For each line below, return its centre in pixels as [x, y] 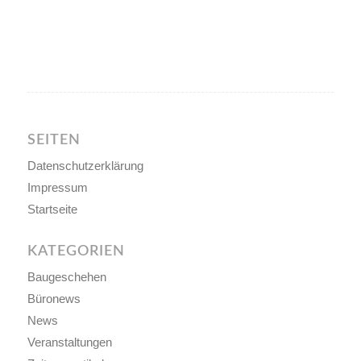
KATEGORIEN [76, 252]
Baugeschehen [66, 277]
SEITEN [54, 141]
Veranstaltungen [69, 342]
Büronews [54, 299]
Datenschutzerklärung [85, 166]
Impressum [57, 188]
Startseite [52, 210]
